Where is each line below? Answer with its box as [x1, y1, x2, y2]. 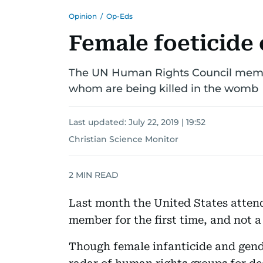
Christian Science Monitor [69, 134, 178, 144]
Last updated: [69, 117, 129, 127]
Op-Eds [106, 12, 133, 21]
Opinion [69, 12, 97, 21]
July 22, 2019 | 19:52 [129, 117, 205, 127]
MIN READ [73, 169, 119, 180]
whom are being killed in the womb [69, 82, 258, 95]
